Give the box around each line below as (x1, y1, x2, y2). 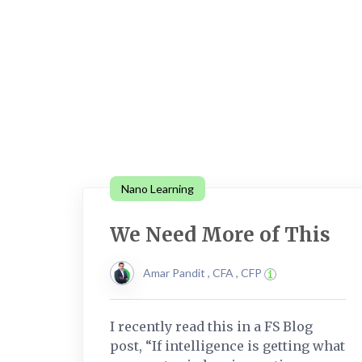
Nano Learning (121, 181, 194, 196)
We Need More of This (110, 221, 330, 247)
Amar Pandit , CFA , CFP (143, 265, 264, 280)
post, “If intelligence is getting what (110, 337, 345, 354)
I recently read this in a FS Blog (110, 318, 313, 335)
